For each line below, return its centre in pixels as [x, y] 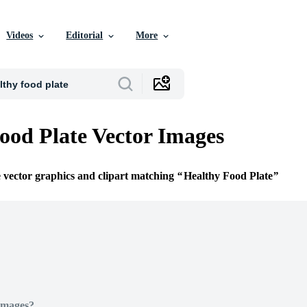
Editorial [85, 35]
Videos [20, 35]
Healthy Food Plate [228, 176]
